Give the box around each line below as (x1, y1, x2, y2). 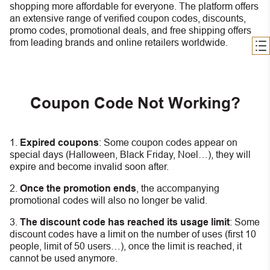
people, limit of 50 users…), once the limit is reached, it (10, 240, 242, 251)
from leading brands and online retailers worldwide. (10, 37, 228, 48)
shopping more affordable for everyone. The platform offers (10, 1, 259, 11)
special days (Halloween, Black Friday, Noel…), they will (10, 149, 251, 160)
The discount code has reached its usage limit (20, 216, 230, 227)
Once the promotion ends (20, 183, 136, 193)
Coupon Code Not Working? (30, 95, 240, 112)
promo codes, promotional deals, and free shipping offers (10, 25, 251, 36)
